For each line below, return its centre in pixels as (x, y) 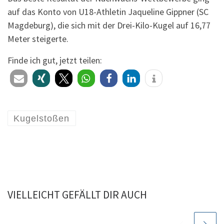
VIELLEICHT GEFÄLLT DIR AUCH (77, 194)
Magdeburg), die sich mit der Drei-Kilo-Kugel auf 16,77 (109, 25)
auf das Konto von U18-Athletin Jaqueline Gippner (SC (108, 12)
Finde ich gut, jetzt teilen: (55, 60)
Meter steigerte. (38, 39)
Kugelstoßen (42, 118)
